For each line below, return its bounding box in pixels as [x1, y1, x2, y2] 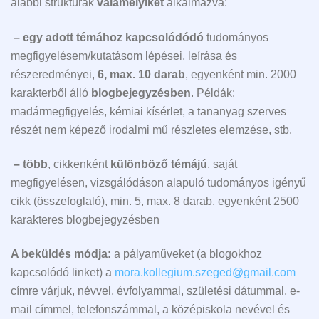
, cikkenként [48, 158, 110, 171]
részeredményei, [11, 68, 98, 80]
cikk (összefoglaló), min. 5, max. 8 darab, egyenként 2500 [11, 195, 299, 208]
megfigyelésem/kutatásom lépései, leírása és [11, 49, 237, 62]
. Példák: [191, 86, 235, 99]
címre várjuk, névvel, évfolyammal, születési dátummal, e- [11, 285, 300, 298]
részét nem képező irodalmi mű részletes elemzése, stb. [11, 123, 292, 136]
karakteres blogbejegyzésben [11, 214, 159, 226]
